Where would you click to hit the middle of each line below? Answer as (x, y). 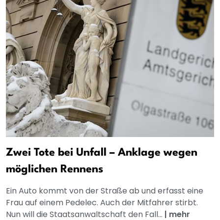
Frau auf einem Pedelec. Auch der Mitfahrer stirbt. (102, 202)
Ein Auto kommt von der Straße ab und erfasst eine (105, 191)
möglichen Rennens (55, 169)
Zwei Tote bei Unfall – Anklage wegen (102, 152)
